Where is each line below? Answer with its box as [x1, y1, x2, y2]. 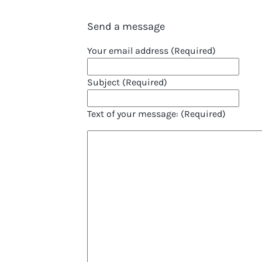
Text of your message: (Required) [87, 108, 226, 120]
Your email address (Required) [87, 45, 216, 57]
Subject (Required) [87, 77, 167, 88]
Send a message [87, 20, 165, 33]
